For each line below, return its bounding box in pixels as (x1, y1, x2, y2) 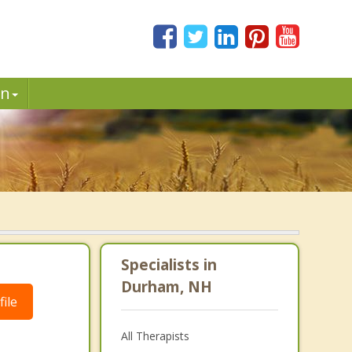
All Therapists (120, 328, 189, 343)
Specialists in (120, 255, 217, 275)
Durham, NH (120, 277, 212, 297)
